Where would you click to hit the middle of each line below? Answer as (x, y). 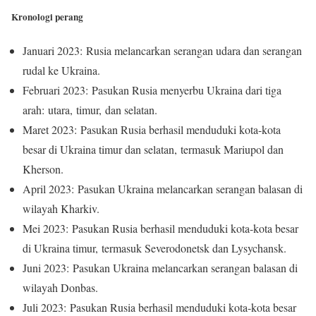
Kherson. (43, 169)
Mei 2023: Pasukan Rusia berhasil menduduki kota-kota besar (160, 229)
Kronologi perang (47, 17)
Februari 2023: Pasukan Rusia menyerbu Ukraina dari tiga (152, 90)
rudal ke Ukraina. (61, 71)
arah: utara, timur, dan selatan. (90, 110)
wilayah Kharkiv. (61, 209)
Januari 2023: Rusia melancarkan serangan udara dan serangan (162, 51)
